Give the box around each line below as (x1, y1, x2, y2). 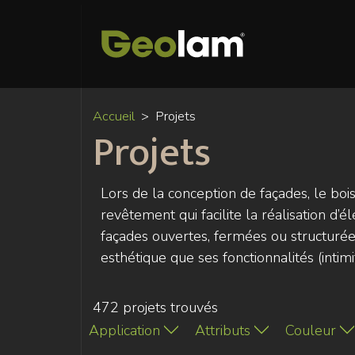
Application (89, 321, 160, 341)
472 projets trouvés (93, 298, 218, 318)
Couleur (285, 321, 336, 341)
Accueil (93, 107, 135, 126)
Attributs (195, 321, 250, 341)
